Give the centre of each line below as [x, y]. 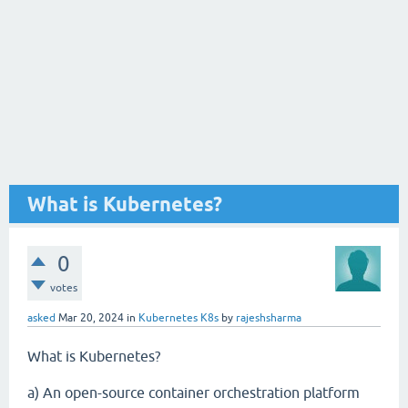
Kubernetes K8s [178, 318]
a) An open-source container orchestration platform [194, 393]
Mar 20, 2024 [91, 318]
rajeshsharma [269, 318]
